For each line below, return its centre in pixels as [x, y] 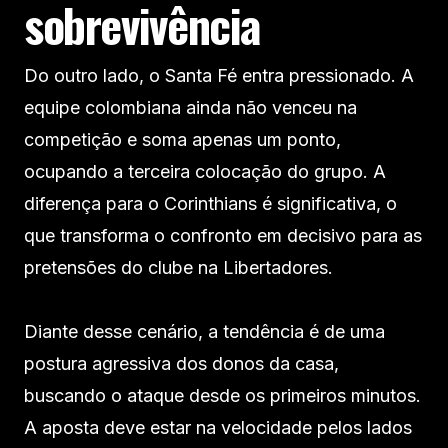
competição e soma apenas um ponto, [182, 139]
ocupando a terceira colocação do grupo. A [205, 171]
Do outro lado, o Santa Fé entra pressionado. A [219, 75]
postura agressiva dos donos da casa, [181, 363]
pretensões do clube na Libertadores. [178, 267]
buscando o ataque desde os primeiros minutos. [222, 395]
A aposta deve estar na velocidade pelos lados [218, 427]
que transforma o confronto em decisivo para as [223, 235]
